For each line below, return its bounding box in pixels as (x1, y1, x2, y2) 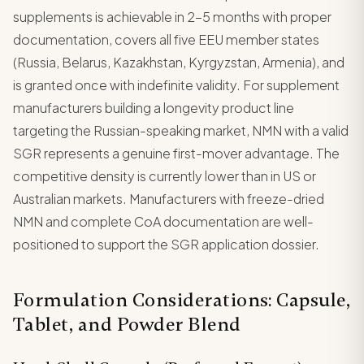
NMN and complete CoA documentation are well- (13, 212, 314, 230)
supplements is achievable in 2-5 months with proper (13, 7, 331, 25)
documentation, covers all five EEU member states (13, 30, 319, 48)
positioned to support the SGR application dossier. (13, 235, 319, 253)
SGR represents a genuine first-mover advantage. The (13, 144, 340, 162)
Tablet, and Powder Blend (13, 312, 241, 336)
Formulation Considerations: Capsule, (13, 288, 351, 312)
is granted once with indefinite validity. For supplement (13, 76, 340, 93)
